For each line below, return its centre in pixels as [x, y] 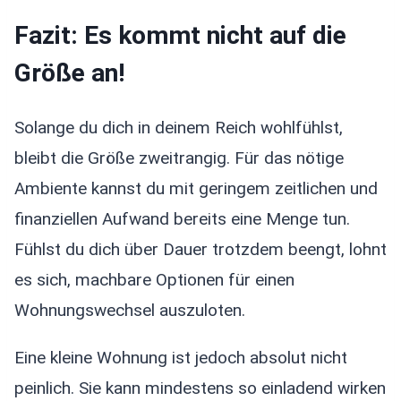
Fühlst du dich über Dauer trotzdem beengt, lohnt [200, 250]
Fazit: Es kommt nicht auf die [180, 35]
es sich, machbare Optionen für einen [154, 280]
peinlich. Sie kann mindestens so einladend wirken [200, 388]
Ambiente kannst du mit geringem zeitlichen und [196, 189]
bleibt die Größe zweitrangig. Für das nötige [179, 158]
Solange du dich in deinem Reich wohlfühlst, [179, 128]
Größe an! [69, 73]
